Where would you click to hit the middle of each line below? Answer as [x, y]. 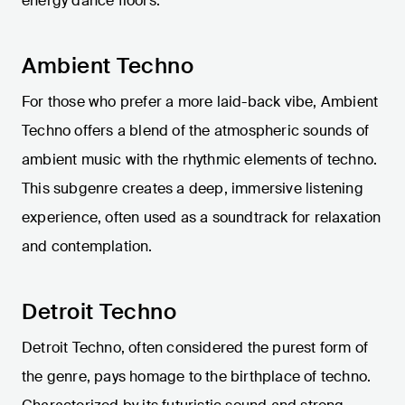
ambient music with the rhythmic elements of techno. [200, 160]
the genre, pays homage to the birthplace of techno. [197, 377]
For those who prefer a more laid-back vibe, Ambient [200, 102]
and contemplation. [87, 247]
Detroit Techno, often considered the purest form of [195, 348]
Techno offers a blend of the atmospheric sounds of [196, 131]
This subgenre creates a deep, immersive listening [193, 189]
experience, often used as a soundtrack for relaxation [202, 218]
